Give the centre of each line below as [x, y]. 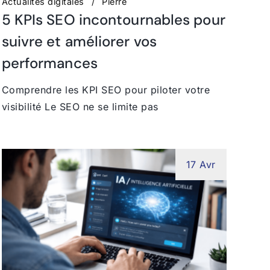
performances [49, 63]
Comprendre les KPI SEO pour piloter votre [106, 89]
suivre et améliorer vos [79, 41]
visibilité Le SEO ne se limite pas [80, 106]
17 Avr [201, 164]
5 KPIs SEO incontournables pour [113, 19]
